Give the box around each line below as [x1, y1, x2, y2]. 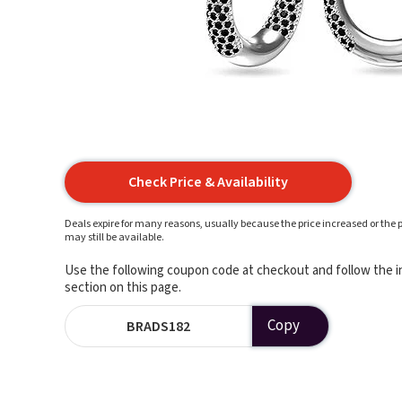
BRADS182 [127, 316, 191, 336]
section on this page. [65, 278, 181, 297]
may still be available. [65, 230, 164, 245]
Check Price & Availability [128, 172, 288, 192]
